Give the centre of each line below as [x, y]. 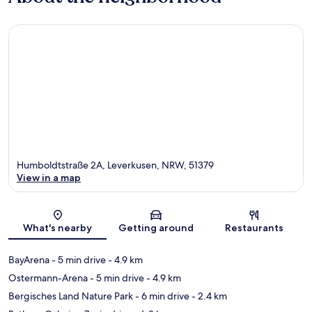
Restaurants [255, 228]
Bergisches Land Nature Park [71, 296]
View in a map [49, 178]
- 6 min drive [161, 296]
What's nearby [58, 228]
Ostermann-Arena [48, 278]
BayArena [29, 260]
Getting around [156, 228]
